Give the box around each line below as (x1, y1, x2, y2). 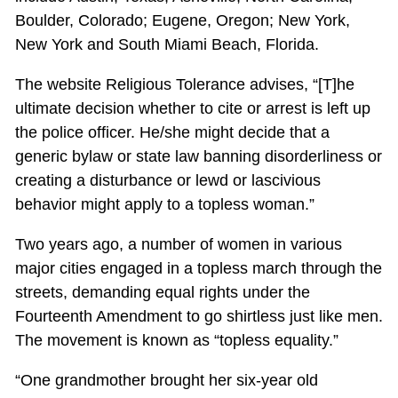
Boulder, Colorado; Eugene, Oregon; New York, (14, 12, 350, 30)
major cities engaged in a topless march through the (14, 259, 382, 278)
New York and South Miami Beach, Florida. (14, 36, 319, 54)
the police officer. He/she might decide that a (14, 123, 330, 142)
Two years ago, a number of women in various (14, 235, 342, 254)
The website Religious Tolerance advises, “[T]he (14, 76, 354, 94)
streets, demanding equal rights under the (14, 283, 310, 302)
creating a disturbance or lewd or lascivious (14, 171, 321, 190)
